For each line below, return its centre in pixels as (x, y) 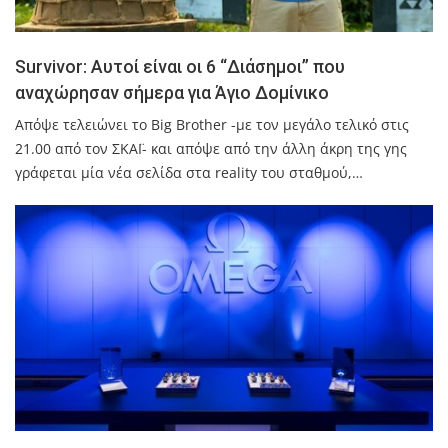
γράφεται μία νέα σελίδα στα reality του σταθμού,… (189, 173)
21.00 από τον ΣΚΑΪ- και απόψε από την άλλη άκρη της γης (211, 149)
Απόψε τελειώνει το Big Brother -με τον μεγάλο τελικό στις (212, 125)
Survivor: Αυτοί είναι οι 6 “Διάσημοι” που (180, 67)
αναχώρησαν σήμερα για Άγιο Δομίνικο (172, 93)
